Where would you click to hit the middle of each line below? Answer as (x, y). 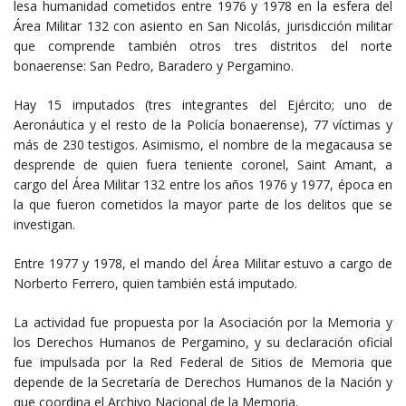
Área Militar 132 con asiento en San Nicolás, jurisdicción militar (203, 25)
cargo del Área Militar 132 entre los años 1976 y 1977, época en (203, 184)
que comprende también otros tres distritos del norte (203, 45)
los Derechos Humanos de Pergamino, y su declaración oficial (203, 342)
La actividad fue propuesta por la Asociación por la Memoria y (203, 322)
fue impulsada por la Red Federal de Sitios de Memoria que (203, 362)
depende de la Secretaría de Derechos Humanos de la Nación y (203, 382)
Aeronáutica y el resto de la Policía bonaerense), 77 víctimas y (203, 124)
